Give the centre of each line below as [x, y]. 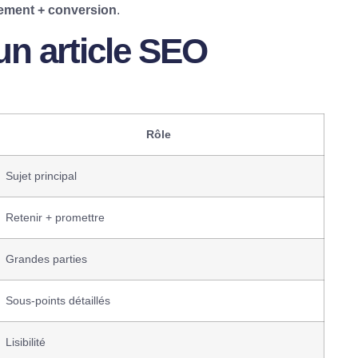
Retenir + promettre [55, 218]
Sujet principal [41, 176]
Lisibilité [26, 342]
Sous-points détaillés [58, 301]
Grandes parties [46, 259]
